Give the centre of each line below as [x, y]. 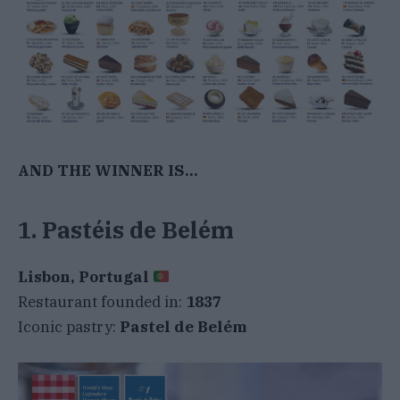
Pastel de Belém [183, 327]
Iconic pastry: [69, 327]
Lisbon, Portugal [83, 277]
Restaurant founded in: [102, 302]
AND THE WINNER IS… [108, 170]
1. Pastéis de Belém [126, 230]
